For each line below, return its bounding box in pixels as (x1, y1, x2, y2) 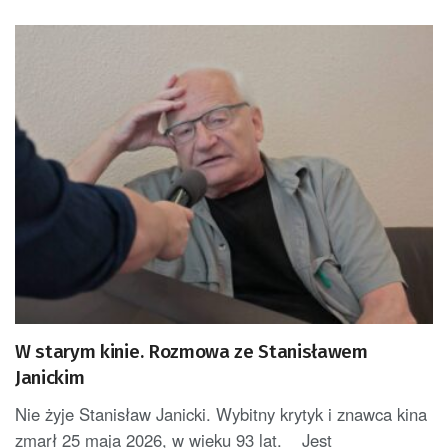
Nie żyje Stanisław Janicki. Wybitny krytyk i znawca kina (15, 402, 427, 427)
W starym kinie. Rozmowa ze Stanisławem (15, 340, 368, 364)
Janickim (15, 366, 85, 390)
